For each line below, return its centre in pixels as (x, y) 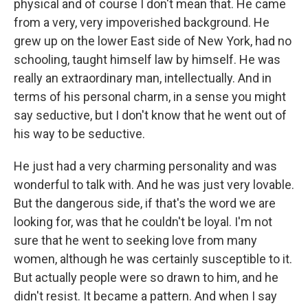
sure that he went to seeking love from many (135, 241)
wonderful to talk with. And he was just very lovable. (154, 185)
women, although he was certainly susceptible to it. (153, 259)
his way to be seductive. (79, 134)
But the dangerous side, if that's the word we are (145, 203)
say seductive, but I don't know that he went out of (150, 115)
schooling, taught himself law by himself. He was (147, 60)
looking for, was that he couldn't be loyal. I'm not (143, 222)
